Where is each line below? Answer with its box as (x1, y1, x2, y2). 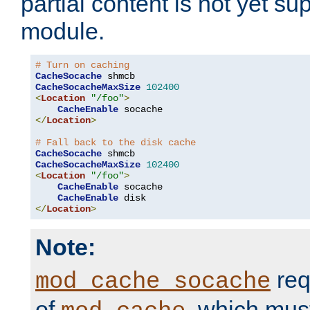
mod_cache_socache (35, 268, 271, 295)
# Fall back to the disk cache (35, 137, 196, 149)
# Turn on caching (35, 60, 129, 71)
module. (21, 18, 104, 45)
